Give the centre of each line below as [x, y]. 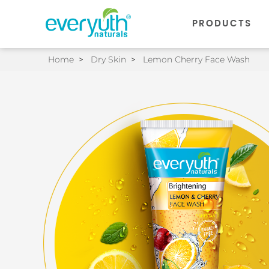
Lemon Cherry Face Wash [196, 59]
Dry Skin [108, 59]
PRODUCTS [222, 24]
